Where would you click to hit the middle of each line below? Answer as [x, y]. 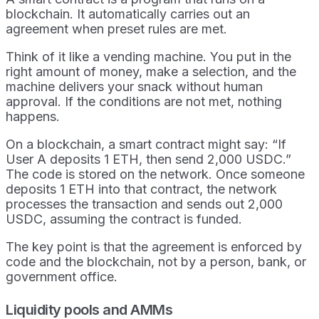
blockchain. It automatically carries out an [128, 14]
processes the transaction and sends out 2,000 [144, 204]
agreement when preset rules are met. [116, 29]
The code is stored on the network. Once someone [155, 174]
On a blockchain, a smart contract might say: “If [146, 145]
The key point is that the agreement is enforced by [154, 247]
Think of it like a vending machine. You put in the [148, 57]
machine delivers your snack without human [134, 87]
